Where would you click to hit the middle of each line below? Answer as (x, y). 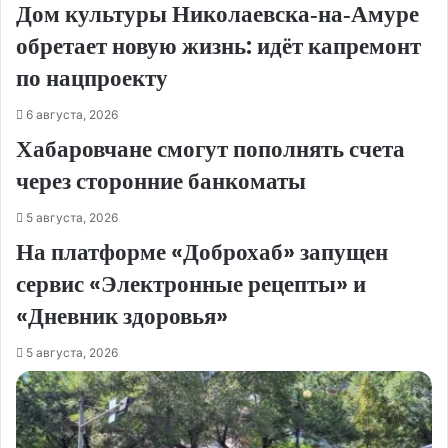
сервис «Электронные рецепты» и (191, 284)
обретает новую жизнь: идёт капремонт (218, 46)
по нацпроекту (92, 78)
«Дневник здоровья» (122, 316)
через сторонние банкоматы (161, 181)
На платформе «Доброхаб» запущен (202, 252)
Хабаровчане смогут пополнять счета (210, 149)
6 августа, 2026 (72, 115)
